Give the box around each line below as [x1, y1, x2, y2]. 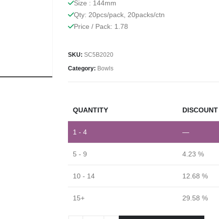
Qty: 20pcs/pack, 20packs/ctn [74, 10, 165, 19]
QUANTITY [73, 106, 108, 114]
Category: [68, 65, 97, 72]
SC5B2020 [84, 51, 113, 59]
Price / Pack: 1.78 [74, 22, 128, 30]
